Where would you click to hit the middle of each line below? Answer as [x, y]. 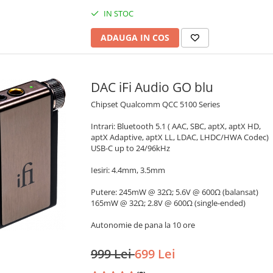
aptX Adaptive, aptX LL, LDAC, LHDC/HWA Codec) [180, 137]
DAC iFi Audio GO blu [152, 87]
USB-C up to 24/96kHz [130, 148]
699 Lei [155, 254]
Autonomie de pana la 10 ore [143, 225]
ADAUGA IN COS [135, 38]
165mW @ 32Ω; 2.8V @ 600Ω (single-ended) [168, 203]
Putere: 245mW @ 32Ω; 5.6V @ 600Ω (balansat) [175, 192]
